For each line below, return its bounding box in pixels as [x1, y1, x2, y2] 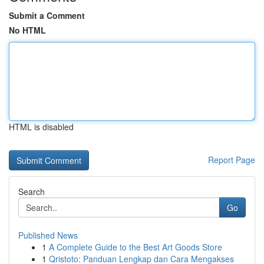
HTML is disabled [9, 121, 74, 133]
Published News [18, 229, 78, 241]
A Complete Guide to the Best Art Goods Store [49, 241, 222, 253]
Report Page [208, 154, 255, 166]
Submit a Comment [9, 9, 85, 21]
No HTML [9, 24, 46, 36]
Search [18, 186, 45, 197]
